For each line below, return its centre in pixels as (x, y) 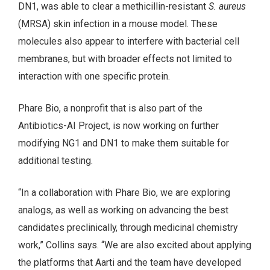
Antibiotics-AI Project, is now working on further (118, 126)
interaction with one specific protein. (94, 77)
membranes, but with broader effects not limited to (125, 59)
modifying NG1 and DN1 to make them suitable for (124, 143)
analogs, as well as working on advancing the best (123, 210)
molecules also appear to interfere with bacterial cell (129, 42)
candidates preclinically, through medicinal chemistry (128, 227)
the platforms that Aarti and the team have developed (130, 262)
